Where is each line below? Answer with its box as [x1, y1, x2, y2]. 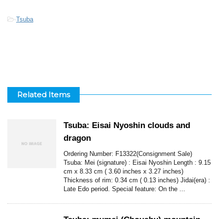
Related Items [17, 90, 70, 100]
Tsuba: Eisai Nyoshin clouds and [64, 121, 190, 131]
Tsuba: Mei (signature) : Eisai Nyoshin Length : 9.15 [64, 159, 211, 167]
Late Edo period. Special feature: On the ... [64, 185, 185, 193]
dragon [64, 133, 91, 143]
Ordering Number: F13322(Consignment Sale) [64, 150, 192, 158]
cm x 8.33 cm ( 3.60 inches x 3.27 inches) [64, 168, 183, 175]
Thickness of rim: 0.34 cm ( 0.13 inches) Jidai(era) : [64, 176, 210, 184]
